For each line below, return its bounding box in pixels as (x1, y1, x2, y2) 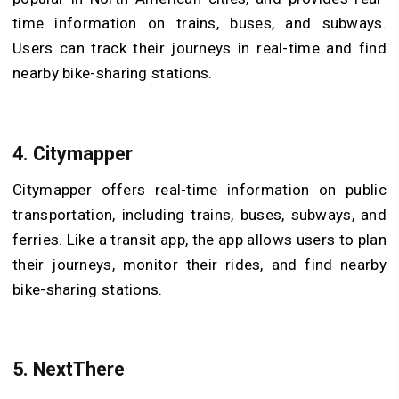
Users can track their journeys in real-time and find (12, 39, 387, 58)
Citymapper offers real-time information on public (12, 180, 387, 199)
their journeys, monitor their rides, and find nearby (12, 255, 387, 273)
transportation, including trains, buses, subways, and (12, 205, 387, 224)
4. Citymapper (12, 142, 133, 166)
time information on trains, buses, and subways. (12, 14, 387, 33)
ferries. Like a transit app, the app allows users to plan (12, 230, 387, 248)
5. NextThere (12, 358, 125, 381)
